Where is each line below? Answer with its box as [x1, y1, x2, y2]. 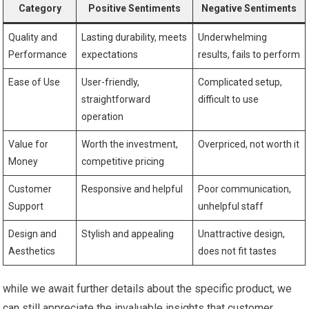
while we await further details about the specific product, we [3, 282, 292, 295]
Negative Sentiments [201, 3, 297, 14]
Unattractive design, [198, 228, 286, 239]
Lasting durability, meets [81, 32, 188, 43]
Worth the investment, [81, 139, 179, 150]
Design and [8, 228, 57, 239]
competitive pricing [81, 156, 165, 167]
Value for [8, 139, 49, 150]
